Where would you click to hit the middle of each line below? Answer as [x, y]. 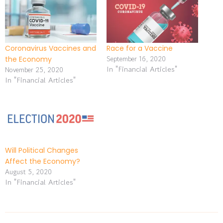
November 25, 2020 [34, 69]
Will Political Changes [42, 150]
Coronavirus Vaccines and [51, 48]
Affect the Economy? [43, 161]
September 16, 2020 [136, 58]
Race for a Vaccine [140, 48]
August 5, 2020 [28, 171]
